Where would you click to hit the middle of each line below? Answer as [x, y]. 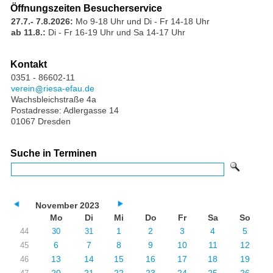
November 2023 [67, 206]
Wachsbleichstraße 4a [53, 99]
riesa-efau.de [69, 88]
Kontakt [28, 64]
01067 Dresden [41, 121]
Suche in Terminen [53, 153]
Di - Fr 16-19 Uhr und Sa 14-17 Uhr [116, 32]
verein [23, 88]
